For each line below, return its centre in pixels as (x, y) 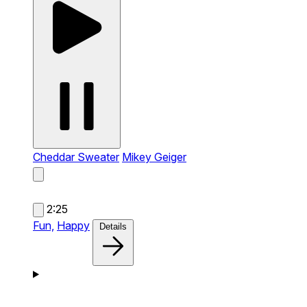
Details (113, 226)
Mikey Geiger (154, 157)
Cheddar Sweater (76, 157)
